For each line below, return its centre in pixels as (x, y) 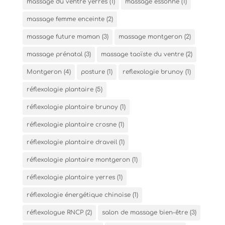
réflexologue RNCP (55, 212)
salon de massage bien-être (145, 212)
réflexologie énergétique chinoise (78, 195)
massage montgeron (150, 36)
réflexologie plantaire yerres (71, 177)
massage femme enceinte (65, 19)
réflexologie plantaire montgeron (78, 159)
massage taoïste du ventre (142, 54)
